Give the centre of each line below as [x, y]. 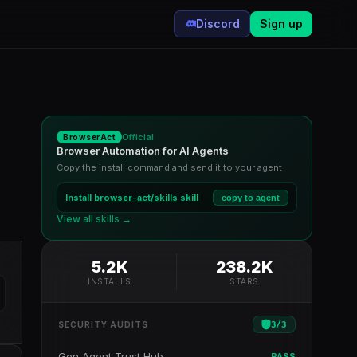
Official [138, 137]
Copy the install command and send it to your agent [169, 167]
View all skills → [94, 219]
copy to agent [251, 198]
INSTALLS [110, 281]
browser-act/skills [136, 198]
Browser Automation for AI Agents [143, 151]
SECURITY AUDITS [103, 324]
